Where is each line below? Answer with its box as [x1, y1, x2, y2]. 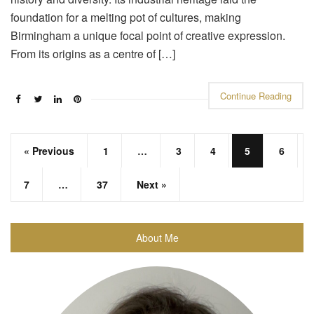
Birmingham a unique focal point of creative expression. [11, 27, 285, 44]
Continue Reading [220, 89, 292, 103]
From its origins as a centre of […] [11, 46, 175, 62]
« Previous [24, 144, 74, 158]
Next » [137, 177, 167, 192]
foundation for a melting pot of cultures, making [11, 9, 241, 26]
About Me [135, 231, 179, 245]
